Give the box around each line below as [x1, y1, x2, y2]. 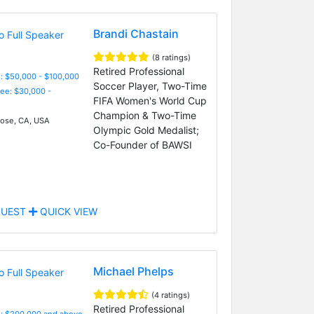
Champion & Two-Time [93, 109, 196, 121]
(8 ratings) [151, 52, 191, 62]
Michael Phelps [93, 264, 174, 278]
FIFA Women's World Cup [93, 94, 207, 107]
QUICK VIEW [36, 205, 97, 217]
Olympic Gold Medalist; [93, 123, 199, 136]
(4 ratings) [151, 289, 190, 300]
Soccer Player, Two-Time [93, 79, 207, 92]
